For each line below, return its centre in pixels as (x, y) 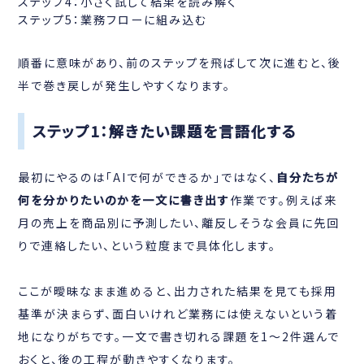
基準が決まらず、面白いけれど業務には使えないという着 (178, 313)
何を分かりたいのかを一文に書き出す (124, 199)
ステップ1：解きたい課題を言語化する (165, 130)
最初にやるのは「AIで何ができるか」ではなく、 (147, 177)
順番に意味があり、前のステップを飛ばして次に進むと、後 (180, 62)
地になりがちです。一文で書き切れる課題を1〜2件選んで (179, 336)
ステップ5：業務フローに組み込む (113, 19)
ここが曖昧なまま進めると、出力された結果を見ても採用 (178, 290)
